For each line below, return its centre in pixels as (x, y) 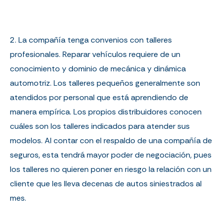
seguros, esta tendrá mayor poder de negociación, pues (111, 155)
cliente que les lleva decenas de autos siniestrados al (106, 183)
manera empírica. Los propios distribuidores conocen (106, 111)
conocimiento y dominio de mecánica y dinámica (98, 68)
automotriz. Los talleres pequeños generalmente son (105, 83)
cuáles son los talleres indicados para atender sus (100, 126)
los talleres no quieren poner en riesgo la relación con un (111, 169)
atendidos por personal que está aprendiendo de (99, 97)
